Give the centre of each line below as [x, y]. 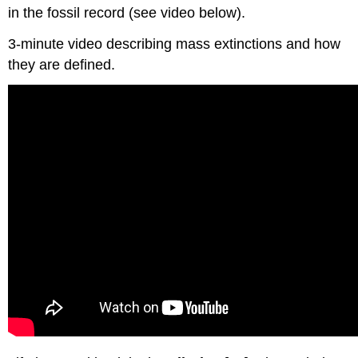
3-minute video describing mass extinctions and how [175, 44]
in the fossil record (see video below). [127, 12]
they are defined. [62, 64]
